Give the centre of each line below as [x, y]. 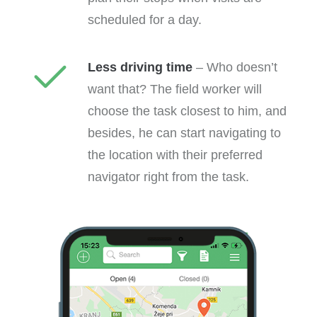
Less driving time [140, 67]
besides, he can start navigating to [184, 133]
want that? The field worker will [175, 89]
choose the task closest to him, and [187, 111]
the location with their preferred [175, 155]
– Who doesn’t [235, 67]
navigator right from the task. [168, 177]
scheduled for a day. [145, 20]
